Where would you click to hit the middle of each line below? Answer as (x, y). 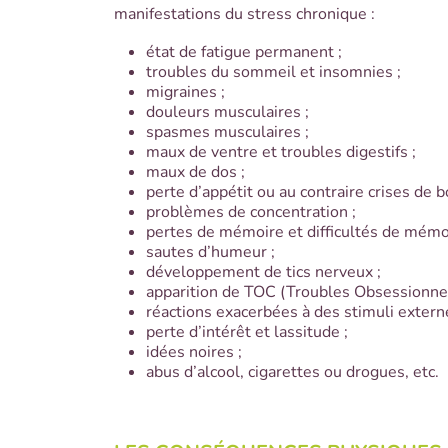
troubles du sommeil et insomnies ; (273, 72)
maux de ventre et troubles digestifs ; (281, 152)
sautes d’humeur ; (210, 252)
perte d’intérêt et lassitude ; (247, 332)
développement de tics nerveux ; (263, 272)
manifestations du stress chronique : (244, 14)
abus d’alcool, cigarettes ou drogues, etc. (292, 372)
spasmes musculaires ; (227, 132)
